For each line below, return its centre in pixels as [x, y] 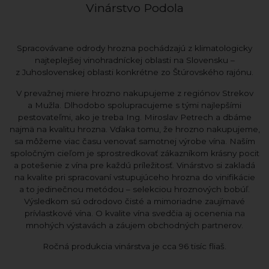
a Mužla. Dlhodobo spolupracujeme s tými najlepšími [134, 105]
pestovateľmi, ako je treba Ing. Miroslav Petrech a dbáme [134, 117]
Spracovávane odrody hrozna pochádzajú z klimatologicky [134, 48]
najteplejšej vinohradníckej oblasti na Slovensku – [134, 60]
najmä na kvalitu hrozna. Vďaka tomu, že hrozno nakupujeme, [134, 129]
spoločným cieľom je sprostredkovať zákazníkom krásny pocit [134, 153]
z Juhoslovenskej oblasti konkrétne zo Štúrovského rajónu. [134, 72]
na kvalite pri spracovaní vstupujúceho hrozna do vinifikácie [134, 177]
